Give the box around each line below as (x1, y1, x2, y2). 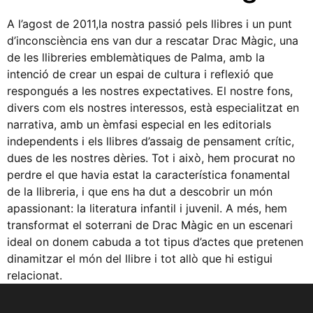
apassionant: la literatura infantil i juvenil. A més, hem (7, 201, 287, 216)
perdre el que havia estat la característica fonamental (7, 168, 290, 182)
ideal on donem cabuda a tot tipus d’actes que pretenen (7, 235, 303, 249)
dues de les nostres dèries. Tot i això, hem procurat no (7, 151, 296, 166)
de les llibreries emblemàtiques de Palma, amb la (7, 50, 265, 65)
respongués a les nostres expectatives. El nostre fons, (7, 84, 293, 99)
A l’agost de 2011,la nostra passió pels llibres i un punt (7, 17, 292, 31)
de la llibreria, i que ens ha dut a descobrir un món (7, 184, 272, 199)
